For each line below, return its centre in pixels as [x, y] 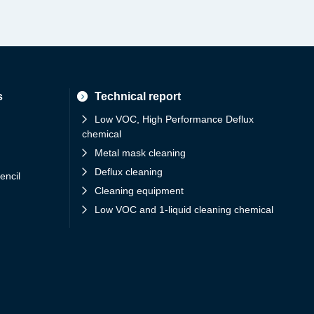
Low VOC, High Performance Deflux [174, 119]
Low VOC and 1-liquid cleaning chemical [184, 210]
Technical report [138, 96]
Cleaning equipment [139, 191]
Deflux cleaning [129, 172]
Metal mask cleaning [140, 153]
